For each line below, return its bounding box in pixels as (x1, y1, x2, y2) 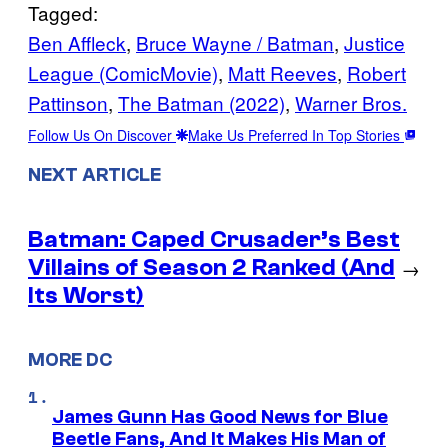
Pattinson (28, 88, 108, 116)
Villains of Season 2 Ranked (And (28, 253, 395, 281)
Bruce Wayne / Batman (136, 28, 334, 56)
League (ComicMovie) (28, 58, 218, 86)
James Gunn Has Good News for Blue (52, 406, 388, 429)
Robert (347, 58, 406, 86)
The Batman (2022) (118, 88, 285, 116)
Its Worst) (28, 281, 144, 309)
